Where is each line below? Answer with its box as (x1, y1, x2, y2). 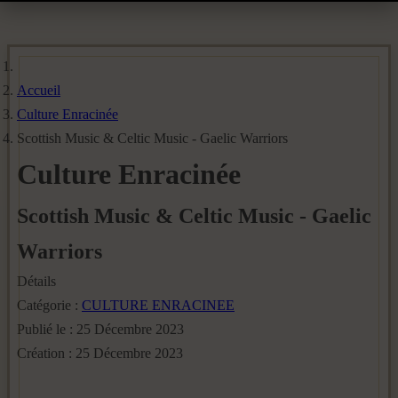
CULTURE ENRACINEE (82, 298, 235, 313)
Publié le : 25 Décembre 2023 (17, 322, 184, 337)
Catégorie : (17, 298, 82, 313)
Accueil (17, 83, 60, 98)
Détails (17, 274, 56, 289)
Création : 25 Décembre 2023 (17, 346, 183, 361)
